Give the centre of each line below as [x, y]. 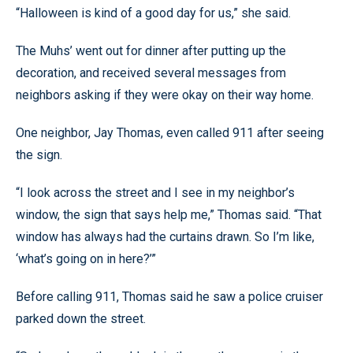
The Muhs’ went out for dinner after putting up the [151, 50]
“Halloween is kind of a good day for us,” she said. [153, 13]
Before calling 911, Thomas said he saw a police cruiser [169, 296]
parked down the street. [81, 318]
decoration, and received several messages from [151, 72]
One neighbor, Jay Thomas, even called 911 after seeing [170, 132]
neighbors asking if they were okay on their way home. [165, 95]
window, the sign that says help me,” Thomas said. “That [169, 214]
